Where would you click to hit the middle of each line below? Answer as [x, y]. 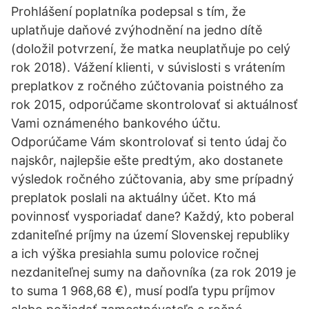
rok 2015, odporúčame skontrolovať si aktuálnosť [154, 104]
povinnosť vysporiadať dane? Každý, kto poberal [152, 216]
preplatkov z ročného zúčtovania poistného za [147, 86]
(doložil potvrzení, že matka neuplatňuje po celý [151, 49]
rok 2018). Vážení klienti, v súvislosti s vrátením [148, 67]
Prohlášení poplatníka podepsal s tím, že [128, 11]
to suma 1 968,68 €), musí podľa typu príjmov [143, 291]
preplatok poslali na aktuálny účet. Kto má [133, 198]
